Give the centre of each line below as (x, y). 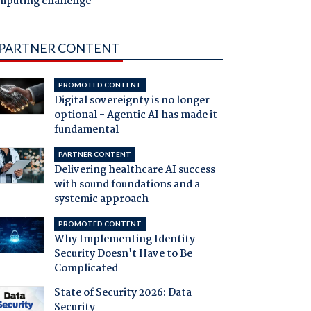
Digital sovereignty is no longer (132, 101)
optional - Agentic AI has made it (135, 116)
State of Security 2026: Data (123, 293)
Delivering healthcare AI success (134, 170)
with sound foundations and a (127, 185)
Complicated (86, 269)
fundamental (86, 130)
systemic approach (101, 200)
